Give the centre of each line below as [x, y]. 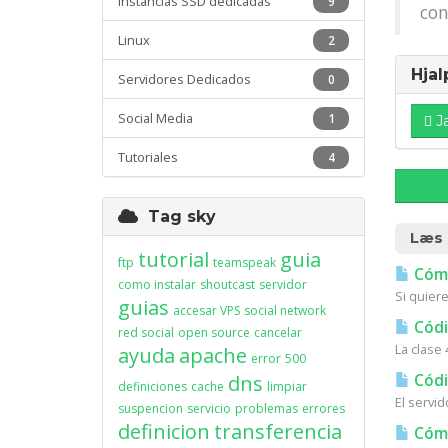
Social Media [155, 118]
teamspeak [244, 262]
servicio [209, 408]
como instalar [157, 284]
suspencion [150, 408]
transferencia [278, 431]
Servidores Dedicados [184, 79]
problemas [266, 408]
